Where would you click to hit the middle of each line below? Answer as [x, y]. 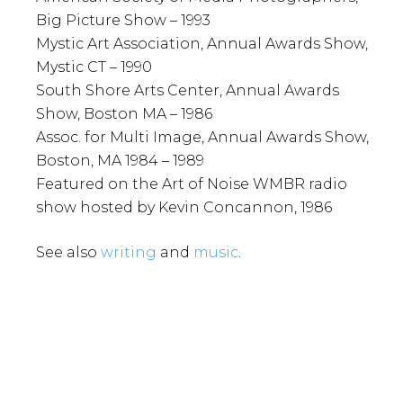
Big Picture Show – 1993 [123, 21]
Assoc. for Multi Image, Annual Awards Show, [202, 138]
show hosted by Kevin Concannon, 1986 [184, 208]
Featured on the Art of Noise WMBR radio [192, 184]
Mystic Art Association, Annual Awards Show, [202, 44]
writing [129, 253]
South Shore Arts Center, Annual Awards [188, 91]
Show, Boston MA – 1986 [124, 114]
